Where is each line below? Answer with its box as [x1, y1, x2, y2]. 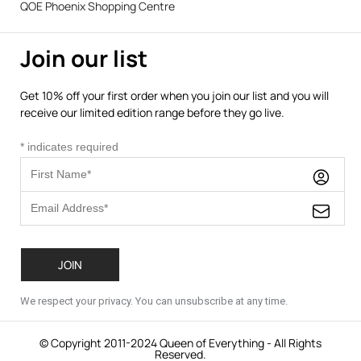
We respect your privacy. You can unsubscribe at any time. [20, 294, 288, 307]
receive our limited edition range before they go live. [20, 104, 284, 120]
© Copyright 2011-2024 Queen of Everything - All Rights [39, 334, 322, 351]
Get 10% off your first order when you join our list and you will [20, 87, 329, 103]
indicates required [24, 140, 118, 154]
